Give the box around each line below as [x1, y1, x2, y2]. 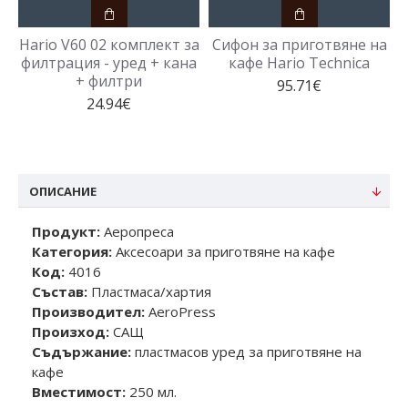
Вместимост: [32, 382, 126, 401]
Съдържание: [32, 342, 131, 361]
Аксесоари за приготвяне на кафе [112, 242, 335, 260]
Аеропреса [100, 222, 174, 240]
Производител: [32, 302, 145, 321]
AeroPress [145, 302, 216, 321]
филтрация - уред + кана [21, 53, 197, 73]
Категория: [32, 242, 112, 260]
